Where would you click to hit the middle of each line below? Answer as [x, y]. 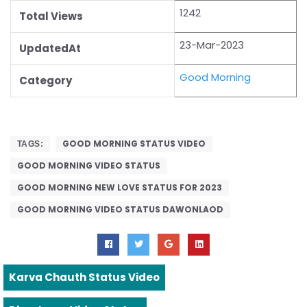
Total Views [51, 16]
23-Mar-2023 [212, 45]
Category [46, 80]
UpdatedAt [50, 48]
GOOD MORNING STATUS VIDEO [134, 143]
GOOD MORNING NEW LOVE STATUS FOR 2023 [120, 187]
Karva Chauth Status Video [84, 277]
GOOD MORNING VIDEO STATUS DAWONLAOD [120, 209]
